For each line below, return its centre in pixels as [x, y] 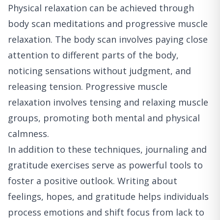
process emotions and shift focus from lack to [106, 212]
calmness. [28, 134]
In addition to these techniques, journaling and [107, 150]
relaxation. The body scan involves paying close [108, 40]
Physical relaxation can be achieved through [101, 8]
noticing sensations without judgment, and [99, 71]
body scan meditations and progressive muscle [108, 24]
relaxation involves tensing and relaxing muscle [108, 102]
